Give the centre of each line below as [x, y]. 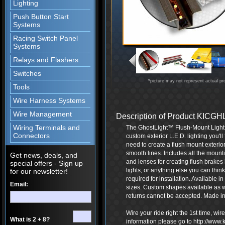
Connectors [31, 136]
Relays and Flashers [46, 60]
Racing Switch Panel [45, 38]
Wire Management [42, 114]
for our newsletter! [39, 171]
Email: [19, 184]
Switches [27, 73]
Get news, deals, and [44, 155]
